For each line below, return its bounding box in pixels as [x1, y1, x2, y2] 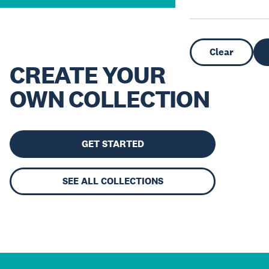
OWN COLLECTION [10, 84, 210, 113]
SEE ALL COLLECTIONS [62, 175, 163, 187]
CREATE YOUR [10, 60, 166, 89]
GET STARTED [81, 138, 144, 150]
